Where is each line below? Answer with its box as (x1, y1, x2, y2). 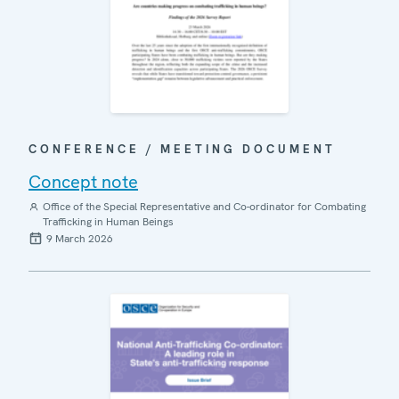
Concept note (28, 170, 138, 194)
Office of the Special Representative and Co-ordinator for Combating (42, 199, 366, 215)
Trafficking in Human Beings (42, 215, 174, 230)
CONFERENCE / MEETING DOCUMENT (28, 142, 336, 158)
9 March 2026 (46, 232, 113, 247)
